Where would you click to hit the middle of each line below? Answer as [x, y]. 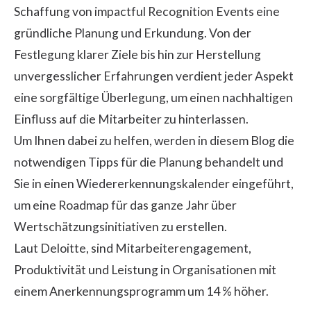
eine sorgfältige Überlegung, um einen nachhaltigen [153, 97]
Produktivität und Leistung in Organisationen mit [145, 269]
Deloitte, [65, 248]
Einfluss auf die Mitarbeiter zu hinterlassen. [131, 119]
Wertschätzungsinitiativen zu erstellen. [120, 226]
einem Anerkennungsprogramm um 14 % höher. [141, 291]
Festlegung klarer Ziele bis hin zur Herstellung [137, 54]
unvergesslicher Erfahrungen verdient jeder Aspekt [154, 76]
